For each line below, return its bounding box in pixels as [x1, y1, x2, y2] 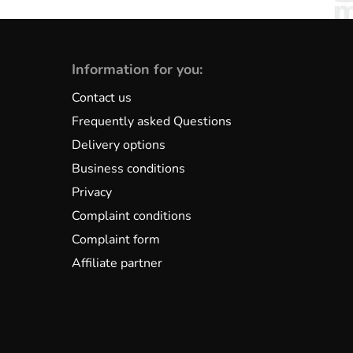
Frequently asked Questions [71, 112, 232, 130]
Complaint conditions [71, 206, 191, 225]
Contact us [71, 88, 132, 106]
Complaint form [71, 230, 160, 248]
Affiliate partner [71, 254, 162, 272]
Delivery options [71, 136, 165, 154]
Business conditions [71, 159, 185, 177]
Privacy [71, 183, 112, 201]
